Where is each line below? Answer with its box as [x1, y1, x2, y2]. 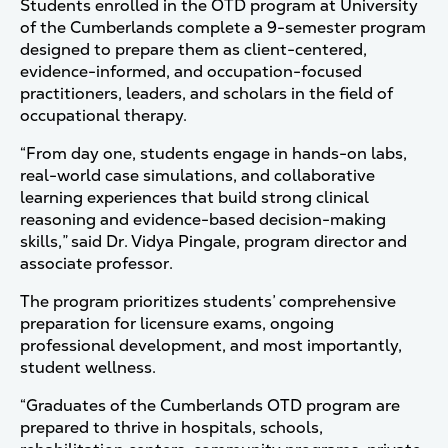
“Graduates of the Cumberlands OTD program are [20, 395, 400, 416]
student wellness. [20, 357, 160, 378]
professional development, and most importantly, [20, 335, 402, 356]
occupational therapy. [20, 105, 191, 126]
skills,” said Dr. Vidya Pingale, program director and [20, 231, 407, 252]
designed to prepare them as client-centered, [20, 39, 367, 60]
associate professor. [20, 253, 177, 274]
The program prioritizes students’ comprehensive [20, 291, 396, 312]
